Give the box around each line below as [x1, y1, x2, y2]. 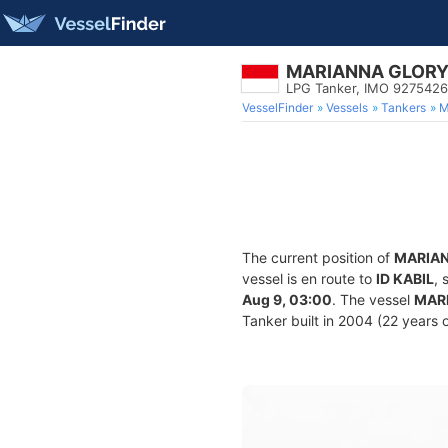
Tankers [381, 100, 426, 115]
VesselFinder [242, 100, 313, 115]
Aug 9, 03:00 [242, 291, 332, 308]
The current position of [242, 249, 394, 266]
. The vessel [332, 291, 414, 308]
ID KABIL [376, 270, 434, 287]
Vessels [326, 100, 368, 115]
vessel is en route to [242, 270, 376, 287]
